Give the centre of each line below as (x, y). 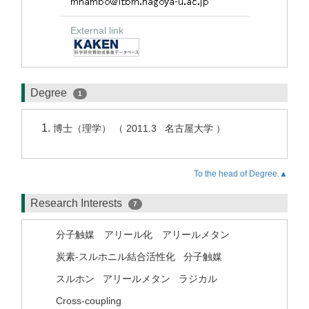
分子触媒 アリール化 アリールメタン (143, 235)
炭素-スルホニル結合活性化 (116, 257)
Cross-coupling (89, 301)
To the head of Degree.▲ (241, 174)
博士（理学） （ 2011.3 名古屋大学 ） (141, 128)
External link (97, 30)
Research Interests (78, 203)
